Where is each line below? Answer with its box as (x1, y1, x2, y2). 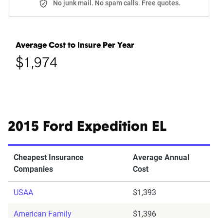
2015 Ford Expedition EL (8, 121, 166, 135)
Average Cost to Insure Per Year (16, 42, 134, 50)
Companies (14, 164, 53, 174)
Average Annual (133, 153, 189, 163)
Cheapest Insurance (14, 153, 84, 163)
